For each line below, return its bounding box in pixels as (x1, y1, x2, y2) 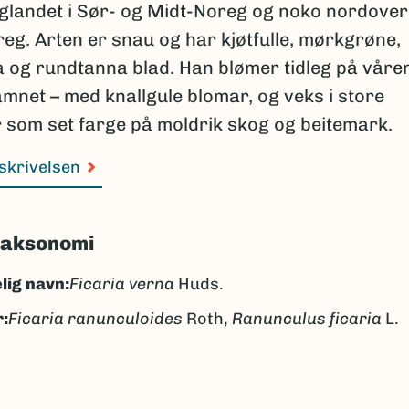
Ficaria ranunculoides (7, 309, 183, 329)
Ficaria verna (68, 274, 174, 294)
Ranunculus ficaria (231, 309, 382, 329)
